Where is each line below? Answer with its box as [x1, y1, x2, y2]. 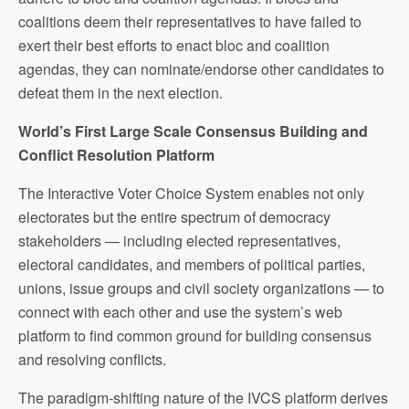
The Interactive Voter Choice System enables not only [18, 182, 364, 204]
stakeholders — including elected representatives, [18, 229, 341, 251]
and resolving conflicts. [18, 348, 166, 370]
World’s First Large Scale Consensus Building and [18, 120, 368, 142]
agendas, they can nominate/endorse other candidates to [18, 58, 384, 79]
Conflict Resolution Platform [18, 143, 215, 165]
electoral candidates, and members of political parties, [18, 253, 365, 275]
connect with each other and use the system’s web [18, 300, 342, 322]
